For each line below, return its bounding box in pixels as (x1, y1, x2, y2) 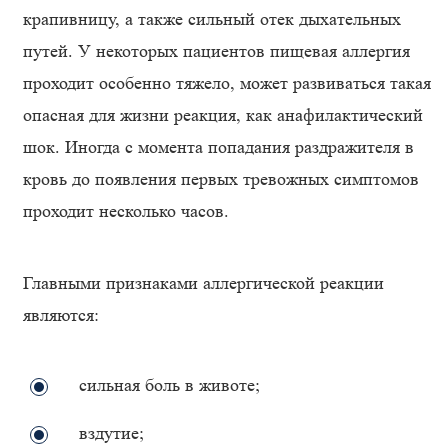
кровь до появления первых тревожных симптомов (23, 169, 419, 189)
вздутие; (79, 423, 144, 443)
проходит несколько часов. (23, 201, 229, 221)
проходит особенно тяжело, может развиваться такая (23, 73, 431, 93)
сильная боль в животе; (79, 375, 260, 395)
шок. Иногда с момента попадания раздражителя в (23, 137, 414, 157)
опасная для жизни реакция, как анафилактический (23, 105, 423, 125)
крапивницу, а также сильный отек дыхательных (23, 9, 401, 29)
